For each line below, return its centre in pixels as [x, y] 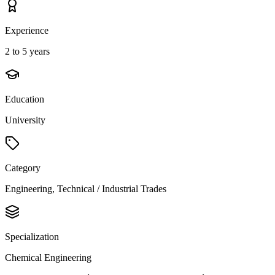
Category [23, 168]
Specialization [32, 236]
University [25, 120]
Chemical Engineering [48, 257]
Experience [27, 30]
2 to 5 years [27, 51]
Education [25, 99]
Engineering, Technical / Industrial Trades [86, 188]
